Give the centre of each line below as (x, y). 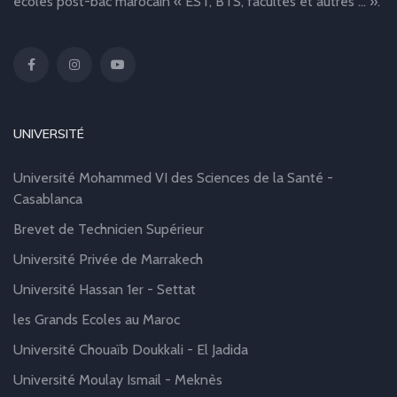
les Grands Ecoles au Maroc (97, 320)
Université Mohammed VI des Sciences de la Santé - (173, 178)
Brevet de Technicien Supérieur (109, 230)
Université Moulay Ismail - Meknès (118, 380)
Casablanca (48, 199)
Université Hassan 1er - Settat (105, 290)
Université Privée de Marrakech (108, 260)
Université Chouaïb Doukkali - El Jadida (131, 350)
